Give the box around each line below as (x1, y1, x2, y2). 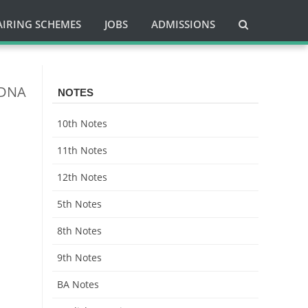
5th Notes (57, 197, 102, 210)
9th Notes (57, 251, 102, 264)
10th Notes (57, 117, 107, 130)
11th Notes (57, 144, 107, 157)
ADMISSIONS (151, 17, 215, 31)
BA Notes (57, 278, 99, 291)
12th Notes (57, 170, 107, 184)
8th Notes (57, 224, 102, 237)
